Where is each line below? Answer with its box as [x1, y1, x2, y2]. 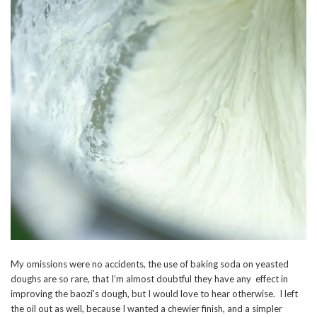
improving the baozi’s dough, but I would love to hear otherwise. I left [11, 287, 298, 299]
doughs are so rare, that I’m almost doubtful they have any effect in [11, 272, 288, 284]
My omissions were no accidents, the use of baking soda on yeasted [11, 258, 289, 270]
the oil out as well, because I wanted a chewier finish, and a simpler [11, 302, 282, 314]
